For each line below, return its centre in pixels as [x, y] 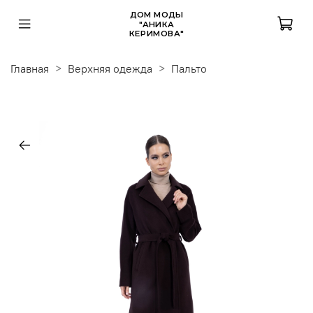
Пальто [189, 68]
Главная [30, 68]
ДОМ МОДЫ [156, 14]
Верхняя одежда [110, 68]
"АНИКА [156, 24]
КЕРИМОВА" [156, 33]
